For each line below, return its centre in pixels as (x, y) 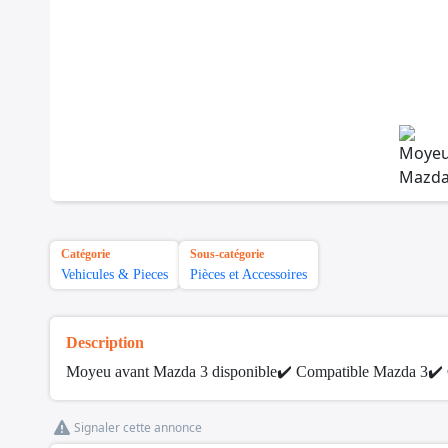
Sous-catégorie (227, 254)
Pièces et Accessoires (248, 275)
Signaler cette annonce (138, 428)
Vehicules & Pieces (114, 275)
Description (105, 343)
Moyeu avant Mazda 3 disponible (171, 372)
